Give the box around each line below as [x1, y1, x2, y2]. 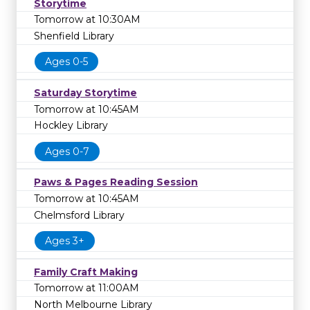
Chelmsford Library [34, 208, 125, 221]
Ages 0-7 [45, 145, 89, 158]
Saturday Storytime [34, 86, 137, 99]
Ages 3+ [45, 235, 84, 248]
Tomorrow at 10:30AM [34, 13, 140, 26]
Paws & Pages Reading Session [34, 176, 198, 189]
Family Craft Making [34, 265, 138, 278]
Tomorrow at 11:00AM [34, 282, 139, 295]
